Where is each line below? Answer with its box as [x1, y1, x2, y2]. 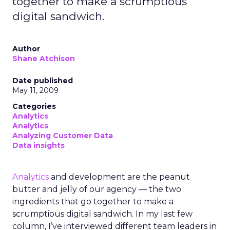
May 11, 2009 [12, 86, 59, 95]
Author [12, 44, 40, 53]
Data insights [12, 141, 65, 150]
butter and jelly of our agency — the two [12, 184, 181, 194]
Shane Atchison [12, 54, 75, 63]
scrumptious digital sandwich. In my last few [12, 209, 193, 219]
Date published [12, 76, 73, 85]
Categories [12, 102, 56, 111]
